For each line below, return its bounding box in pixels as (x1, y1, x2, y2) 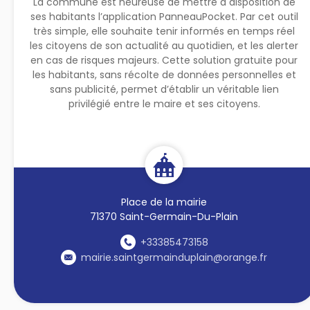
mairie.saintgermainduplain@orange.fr (81, 250, 268, 264)
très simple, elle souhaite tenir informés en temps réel (33, 24, 295, 38)
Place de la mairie (121, 194, 208, 209)
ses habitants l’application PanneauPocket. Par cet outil (30, 9, 298, 24)
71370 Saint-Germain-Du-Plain (90, 209, 239, 224)
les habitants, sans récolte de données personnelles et (32, 67, 296, 82)
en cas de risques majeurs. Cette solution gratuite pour (30, 53, 298, 67)
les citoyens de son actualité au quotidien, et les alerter (30, 38, 299, 53)
